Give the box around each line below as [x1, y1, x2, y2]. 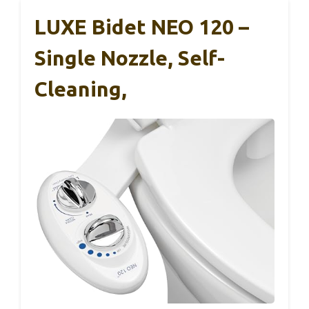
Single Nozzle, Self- [34, 46, 225, 70]
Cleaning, [34, 77, 127, 101]
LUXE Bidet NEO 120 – [34, 14, 249, 39]
